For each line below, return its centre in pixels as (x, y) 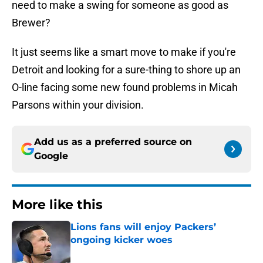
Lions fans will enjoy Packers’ (143, 227)
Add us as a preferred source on (113, 142)
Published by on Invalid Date (121, 252)
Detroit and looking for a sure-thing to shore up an (126, 70)
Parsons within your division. (78, 105)
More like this (57, 205)
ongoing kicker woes (122, 240)
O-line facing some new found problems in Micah (125, 87)
